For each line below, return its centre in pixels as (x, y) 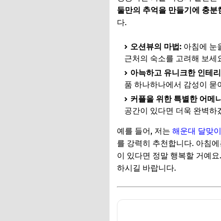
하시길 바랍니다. (147, 168)
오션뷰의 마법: (156, 46)
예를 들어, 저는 (145, 131)
